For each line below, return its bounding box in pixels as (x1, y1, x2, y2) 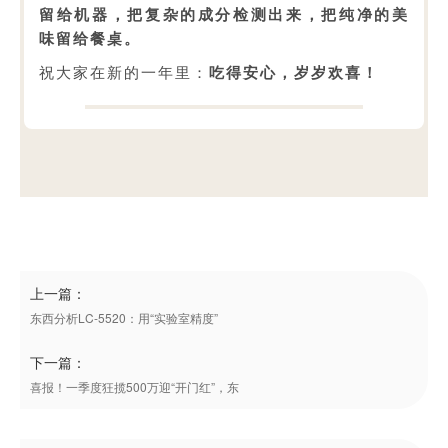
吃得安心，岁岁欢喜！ (209, 64, 380, 81)
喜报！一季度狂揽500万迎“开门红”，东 (30, 377, 239, 395)
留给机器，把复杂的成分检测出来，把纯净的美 (39, 6, 409, 23)
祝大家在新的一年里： (39, 64, 210, 81)
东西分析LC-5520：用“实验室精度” (30, 308, 218, 326)
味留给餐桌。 (39, 30, 142, 47)
